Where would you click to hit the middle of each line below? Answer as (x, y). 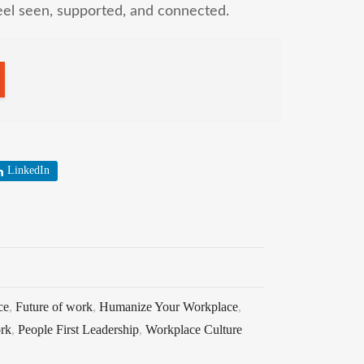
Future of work (54, 306)
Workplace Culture (194, 329)
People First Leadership (78, 329)
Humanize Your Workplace (169, 306)
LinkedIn (28, 170)
